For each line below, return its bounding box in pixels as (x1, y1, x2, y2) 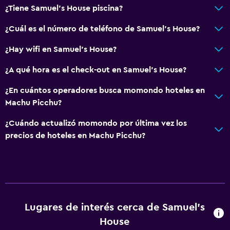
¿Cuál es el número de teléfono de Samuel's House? (5, 24, 200, 33)
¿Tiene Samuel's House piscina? (5, 4, 123, 12)
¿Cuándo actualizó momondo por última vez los (5, 119, 187, 127)
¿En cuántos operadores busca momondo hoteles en (5, 86, 205, 94)
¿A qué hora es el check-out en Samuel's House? (5, 65, 186, 74)
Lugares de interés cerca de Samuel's (24, 202, 205, 213)
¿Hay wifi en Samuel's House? (5, 45, 117, 53)
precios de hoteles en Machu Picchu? (5, 131, 145, 140)
